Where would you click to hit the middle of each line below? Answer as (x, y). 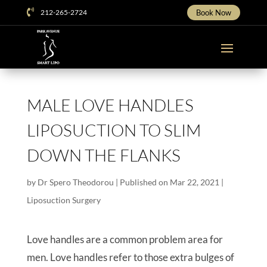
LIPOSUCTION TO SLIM (114, 130)
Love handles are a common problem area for (125, 239)
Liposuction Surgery (63, 200)
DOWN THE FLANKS (103, 155)
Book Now (214, 13)
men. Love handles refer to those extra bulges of (130, 257)
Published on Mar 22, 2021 (169, 182)
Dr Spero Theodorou (75, 182)
